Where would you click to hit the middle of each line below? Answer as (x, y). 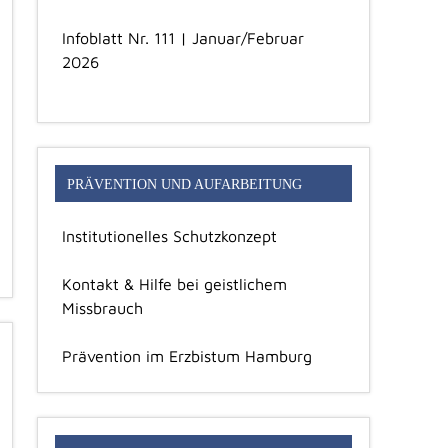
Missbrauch (103, 307)
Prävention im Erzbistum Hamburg (187, 355)
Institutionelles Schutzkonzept (170, 235)
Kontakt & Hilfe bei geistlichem (175, 283)
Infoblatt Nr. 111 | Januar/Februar (183, 38)
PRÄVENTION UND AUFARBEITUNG (184, 183)
